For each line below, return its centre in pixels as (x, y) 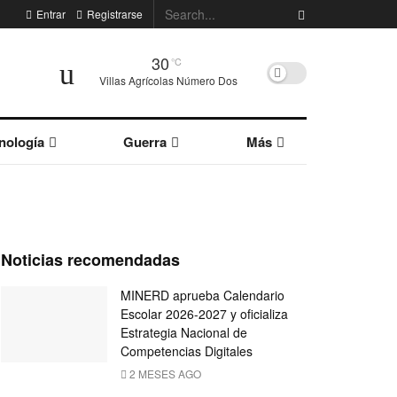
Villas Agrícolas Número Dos (168, 80)
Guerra (145, 142)
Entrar (49, 14)
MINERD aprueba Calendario (202, 295)
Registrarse (113, 14)
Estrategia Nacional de (184, 332)
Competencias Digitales (187, 351)
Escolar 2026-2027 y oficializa (204, 314)
